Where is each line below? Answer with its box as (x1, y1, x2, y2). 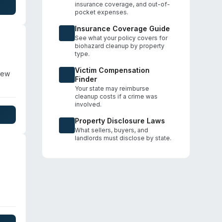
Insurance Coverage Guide (75, 24, 170, 33)
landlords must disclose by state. (75, 134, 171, 142)
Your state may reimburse (75, 85, 149, 92)
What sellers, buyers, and (75, 126, 148, 134)
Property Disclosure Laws (75, 116, 165, 125)
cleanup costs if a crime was (75, 93, 158, 100)
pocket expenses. (75, 8, 128, 16)
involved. (75, 101, 102, 108)
